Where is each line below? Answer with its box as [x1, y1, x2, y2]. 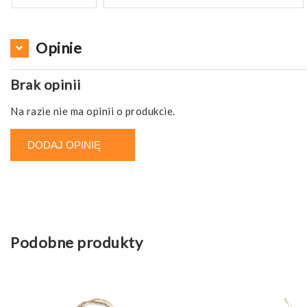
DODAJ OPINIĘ [27, 139, 101, 151]
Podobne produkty [10, 233, 143, 252]
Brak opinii [10, 76, 82, 93]
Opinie [36, 38, 82, 58]
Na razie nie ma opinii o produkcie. [10, 105, 175, 118]
